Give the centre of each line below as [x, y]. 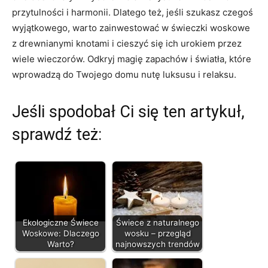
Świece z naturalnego [157, 222]
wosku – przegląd [157, 233]
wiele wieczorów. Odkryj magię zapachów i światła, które [132, 59]
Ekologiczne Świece [60, 222]
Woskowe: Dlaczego [60, 233]
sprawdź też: [57, 134]
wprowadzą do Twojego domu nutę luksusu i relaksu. [124, 74]
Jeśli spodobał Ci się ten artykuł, [128, 112]
